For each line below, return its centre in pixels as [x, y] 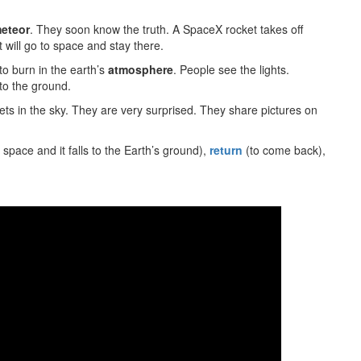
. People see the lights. [231, 69]
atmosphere [141, 69]
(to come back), [284, 150]
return [226, 150]
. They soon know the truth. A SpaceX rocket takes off [166, 29]
